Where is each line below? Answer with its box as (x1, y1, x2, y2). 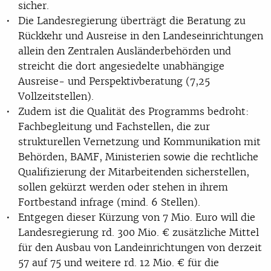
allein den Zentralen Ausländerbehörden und (18, 44, 231, 57)
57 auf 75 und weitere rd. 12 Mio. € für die (18, 255, 219, 269)
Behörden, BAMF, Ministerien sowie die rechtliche (18, 149, 258, 163)
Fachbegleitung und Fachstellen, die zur (18, 119, 210, 133)
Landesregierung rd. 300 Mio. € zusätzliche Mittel (18, 225, 259, 239)
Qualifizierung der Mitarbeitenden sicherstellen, (18, 165, 249, 178)
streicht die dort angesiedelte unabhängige (18, 59, 224, 73)
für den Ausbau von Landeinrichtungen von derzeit (18, 240, 262, 254)
